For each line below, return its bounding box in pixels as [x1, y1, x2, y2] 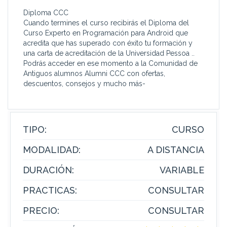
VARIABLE [160, 165, 204, 175]
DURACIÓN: [23, 165, 74, 175]
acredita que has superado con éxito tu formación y [23, 39, 193, 47]
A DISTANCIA [147, 144, 204, 155]
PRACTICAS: [23, 185, 77, 196]
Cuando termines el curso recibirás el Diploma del [23, 19, 189, 27]
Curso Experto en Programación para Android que [23, 29, 188, 37]
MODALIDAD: [23, 144, 81, 155]
